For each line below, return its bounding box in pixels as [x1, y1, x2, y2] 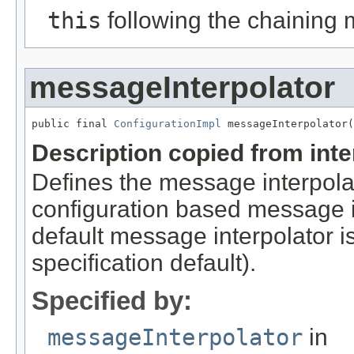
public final [32, 117, 114, 130]
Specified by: [32, 285, 192, 315]
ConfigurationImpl [114, 117, 221, 130]
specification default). [32, 249, 256, 276]
